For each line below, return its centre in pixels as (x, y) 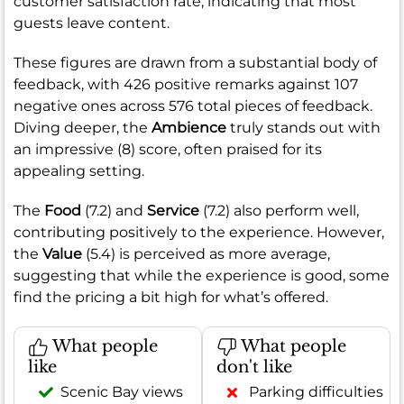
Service (173, 210)
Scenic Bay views (122, 392)
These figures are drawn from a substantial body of (195, 62)
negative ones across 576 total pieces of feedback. (193, 106)
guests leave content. (92, 23)
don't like (254, 367)
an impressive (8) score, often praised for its (168, 149)
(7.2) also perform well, (279, 210)
